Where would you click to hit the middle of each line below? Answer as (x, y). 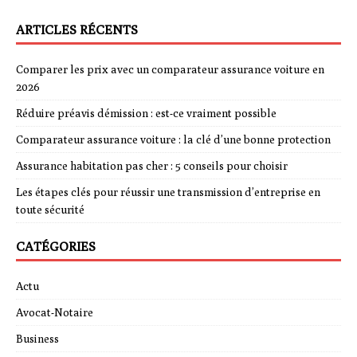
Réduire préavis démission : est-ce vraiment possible (146, 114)
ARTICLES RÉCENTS (77, 30)
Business (37, 339)
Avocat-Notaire (55, 313)
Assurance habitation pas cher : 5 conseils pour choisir (152, 166)
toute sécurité (50, 210)
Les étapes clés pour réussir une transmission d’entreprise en (168, 192)
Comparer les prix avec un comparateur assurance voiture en (170, 70)
